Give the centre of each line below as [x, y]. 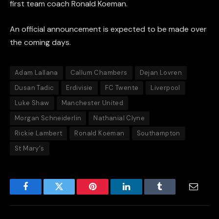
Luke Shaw [32, 103]
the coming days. [40, 42]
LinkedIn [142, 194]
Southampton [158, 133]
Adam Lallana [36, 72]
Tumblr [172, 194]
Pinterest [108, 194]
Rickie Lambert [39, 133]
